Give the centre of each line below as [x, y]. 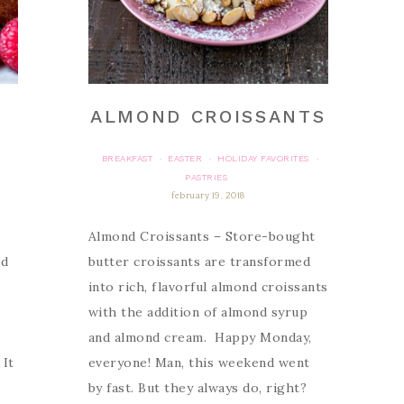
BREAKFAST [127, 159]
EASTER [185, 159]
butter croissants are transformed [199, 262]
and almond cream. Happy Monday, [200, 338]
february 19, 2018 [208, 197]
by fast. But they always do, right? [197, 388]
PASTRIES [207, 178]
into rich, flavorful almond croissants [208, 287]
